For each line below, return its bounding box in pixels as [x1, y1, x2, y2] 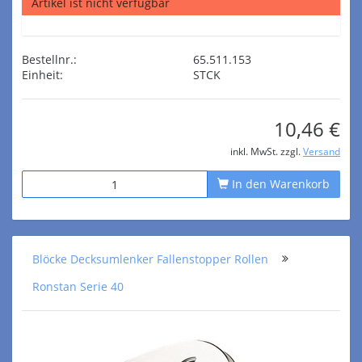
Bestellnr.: [22, 52, 77, 67]
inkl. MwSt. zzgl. [230, 145, 303, 158]
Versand [303, 145, 340, 158]
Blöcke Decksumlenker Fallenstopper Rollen [32, 251, 268, 267]
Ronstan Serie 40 [32, 279, 124, 294]
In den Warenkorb [229, 176, 330, 192]
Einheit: [22, 67, 63, 82]
